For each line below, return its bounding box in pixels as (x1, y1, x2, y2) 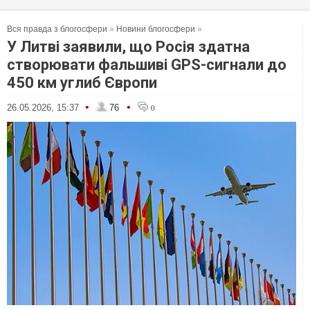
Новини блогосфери (116, 24, 195, 34)
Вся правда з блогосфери (7, 24, 107, 34)
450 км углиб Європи (7, 74, 157, 91)
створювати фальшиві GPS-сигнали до (7, 56, 286, 73)
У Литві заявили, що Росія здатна (7, 38, 250, 55)
